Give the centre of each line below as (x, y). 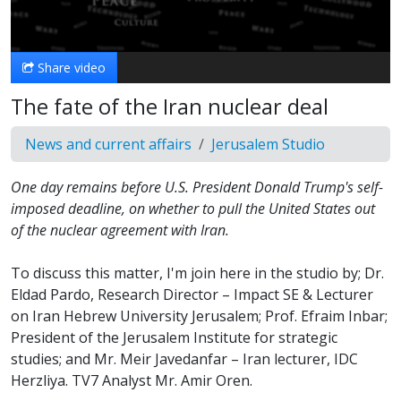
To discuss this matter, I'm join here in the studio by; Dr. (197, 273)
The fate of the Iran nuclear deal (170, 106)
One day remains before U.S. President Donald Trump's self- (197, 187)
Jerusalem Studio (268, 144)
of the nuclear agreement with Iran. (120, 230)
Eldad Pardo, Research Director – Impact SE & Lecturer (192, 294)
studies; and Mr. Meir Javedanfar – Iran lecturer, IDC (184, 358)
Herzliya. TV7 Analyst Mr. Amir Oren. (132, 380)
